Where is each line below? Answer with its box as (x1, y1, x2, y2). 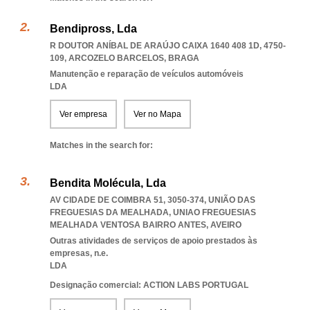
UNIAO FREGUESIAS (173, 208, 256, 217)
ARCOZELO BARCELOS (69, 53, 164, 63)
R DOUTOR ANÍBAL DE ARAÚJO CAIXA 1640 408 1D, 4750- (50, 41, 286, 51)
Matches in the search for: (50, 140, 153, 150)
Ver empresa (60, 109, 107, 119)
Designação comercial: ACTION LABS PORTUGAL (50, 280, 248, 290)
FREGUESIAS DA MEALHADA (50, 208, 169, 217)
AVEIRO (210, 220, 241, 230)
